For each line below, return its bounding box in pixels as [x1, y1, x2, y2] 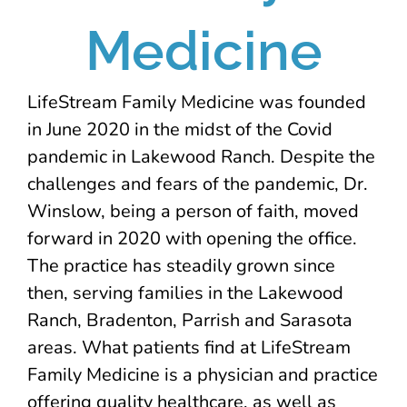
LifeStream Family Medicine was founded [26, 89, 366, 114]
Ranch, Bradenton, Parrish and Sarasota [26, 307, 352, 333]
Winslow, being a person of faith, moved [26, 198, 359, 223]
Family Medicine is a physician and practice [26, 362, 378, 387]
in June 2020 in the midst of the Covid [26, 116, 333, 142]
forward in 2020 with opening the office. [26, 225, 357, 251]
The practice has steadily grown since [26, 253, 335, 278]
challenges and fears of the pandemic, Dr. [26, 171, 368, 196]
